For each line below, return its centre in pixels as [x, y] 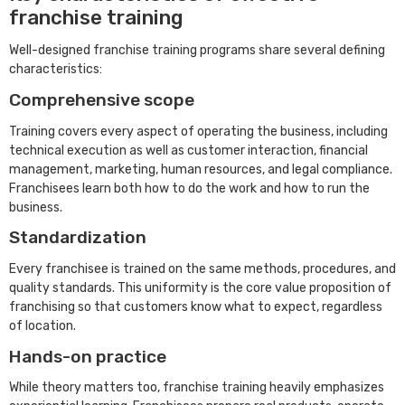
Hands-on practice [88, 356]
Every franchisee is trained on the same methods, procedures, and [202, 269]
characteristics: [56, 70]
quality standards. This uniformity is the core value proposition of [200, 288]
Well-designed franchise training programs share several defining [197, 51]
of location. [44, 326]
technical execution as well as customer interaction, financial [188, 150]
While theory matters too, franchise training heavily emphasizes [197, 388]
